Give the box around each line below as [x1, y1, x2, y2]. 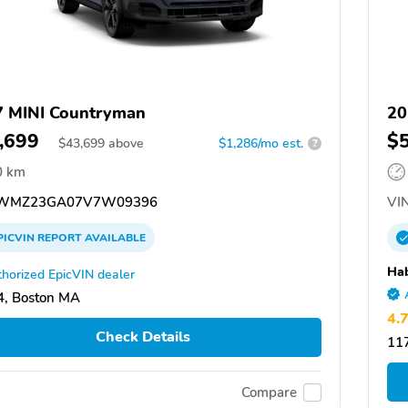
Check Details [95, 327, 190, 348]
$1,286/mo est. [219, 134, 303, 152]
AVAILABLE [82, 229, 146, 245]
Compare [241, 383, 297, 403]
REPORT [37, 229, 82, 245]
